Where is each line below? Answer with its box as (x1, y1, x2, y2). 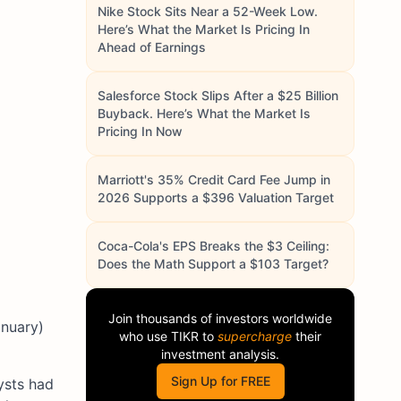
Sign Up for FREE (170, 373, 270, 388)
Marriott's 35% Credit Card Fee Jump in (98, 172, 330, 187)
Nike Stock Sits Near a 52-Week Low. (98, 4, 318, 19)
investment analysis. (161, 346, 279, 362)
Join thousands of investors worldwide (108, 311, 332, 326)
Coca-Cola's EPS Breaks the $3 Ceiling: (98, 238, 329, 253)
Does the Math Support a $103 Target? (98, 256, 328, 271)
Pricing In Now (98, 124, 183, 139)
